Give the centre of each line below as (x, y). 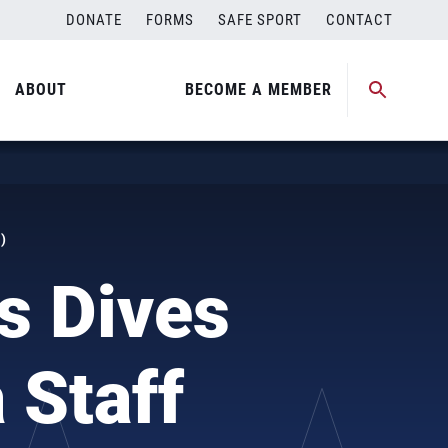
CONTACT (359, 20)
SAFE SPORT (260, 20)
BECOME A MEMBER (258, 89)
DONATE (94, 20)
